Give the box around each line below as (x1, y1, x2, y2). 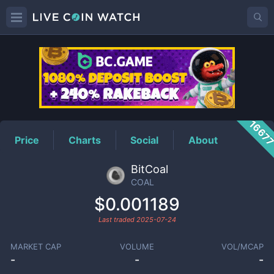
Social (130, 133, 159, 146)
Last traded (98, 215, 136, 224)
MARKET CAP (10, 242, 61, 251)
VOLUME (119, 242, 154, 251)
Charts (68, 133, 102, 146)
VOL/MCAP (221, 242, 264, 251)
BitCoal (130, 163, 168, 176)
